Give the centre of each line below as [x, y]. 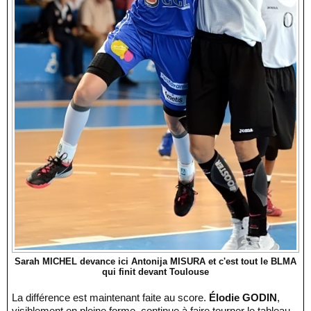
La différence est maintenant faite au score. [113, 297]
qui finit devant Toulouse [155, 271]
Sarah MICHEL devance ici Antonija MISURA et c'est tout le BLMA [155, 261]
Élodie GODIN [243, 297]
